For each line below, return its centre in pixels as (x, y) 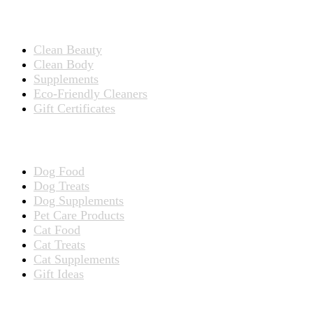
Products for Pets (52, 140)
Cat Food (57, 230)
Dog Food (59, 171)
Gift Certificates (74, 109)
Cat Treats (59, 244)
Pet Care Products (79, 215)
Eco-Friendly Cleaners (90, 94)
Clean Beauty (68, 50)
